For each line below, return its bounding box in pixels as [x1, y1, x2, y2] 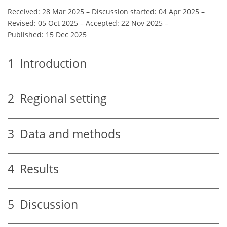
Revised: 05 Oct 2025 [8, 18, 78, 28]
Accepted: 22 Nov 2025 [86, 18, 163, 28]
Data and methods [14, 126, 121, 142]
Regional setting [14, 91, 107, 107]
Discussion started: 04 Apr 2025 [92, 6, 199, 16]
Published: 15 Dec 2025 [8, 29, 87, 40]
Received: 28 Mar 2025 [8, 6, 84, 16]
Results [14, 161, 59, 177]
